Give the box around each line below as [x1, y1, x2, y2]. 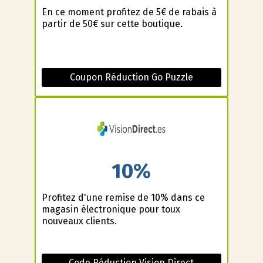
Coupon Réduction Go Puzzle [69, 72, 193, 83]
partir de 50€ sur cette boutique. [41, 18, 183, 30]
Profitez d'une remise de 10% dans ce [41, 191, 205, 203]
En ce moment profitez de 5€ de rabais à [41, 6, 217, 18]
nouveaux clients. [41, 215, 117, 227]
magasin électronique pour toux [41, 203, 180, 215]
